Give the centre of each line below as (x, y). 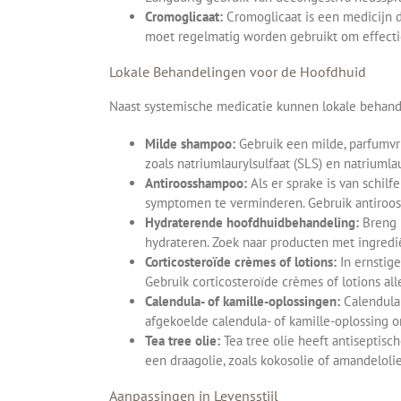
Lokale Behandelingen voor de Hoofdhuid (238, 71)
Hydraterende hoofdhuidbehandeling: (252, 222)
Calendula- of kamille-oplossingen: (243, 301)
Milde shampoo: (190, 143)
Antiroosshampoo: (196, 183)
